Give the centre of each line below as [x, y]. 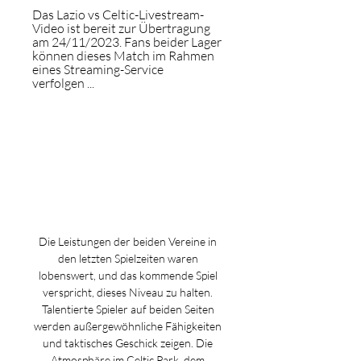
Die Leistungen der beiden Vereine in [128, 241]
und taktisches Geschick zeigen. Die [128, 343]
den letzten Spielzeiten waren [128, 258]
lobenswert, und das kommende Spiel [128, 275]
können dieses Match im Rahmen [123, 56]
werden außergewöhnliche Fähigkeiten [128, 326]
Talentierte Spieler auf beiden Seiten [128, 309]
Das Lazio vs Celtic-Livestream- [118, 15]
